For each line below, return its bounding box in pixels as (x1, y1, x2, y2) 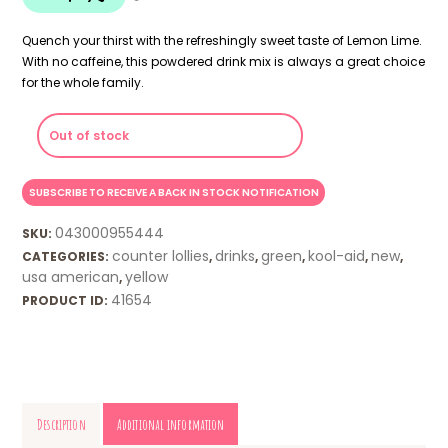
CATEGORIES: (22, 247, 113, 265)
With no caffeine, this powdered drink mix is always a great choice (22, 52, 426, 70)
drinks (215, 245, 256, 266)
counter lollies (112, 245, 210, 266)
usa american (22, 266, 120, 287)
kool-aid (308, 245, 366, 266)
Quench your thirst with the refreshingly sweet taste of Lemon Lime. (22, 31, 423, 49)
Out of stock (49, 127, 130, 145)
